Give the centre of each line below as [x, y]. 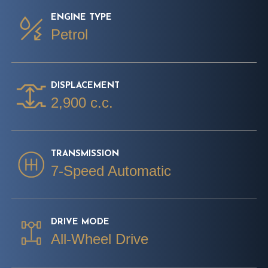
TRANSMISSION [85, 154]
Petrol [69, 34]
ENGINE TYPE [81, 17]
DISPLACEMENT [85, 86]
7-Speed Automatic [111, 170]
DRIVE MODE [80, 222]
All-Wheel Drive [100, 239]
